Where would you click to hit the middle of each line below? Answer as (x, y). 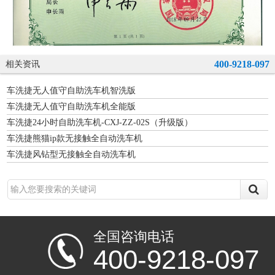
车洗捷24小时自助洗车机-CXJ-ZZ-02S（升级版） (100, 122)
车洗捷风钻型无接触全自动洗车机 (71, 154)
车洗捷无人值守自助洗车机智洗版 (71, 90)
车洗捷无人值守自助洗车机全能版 (71, 106)
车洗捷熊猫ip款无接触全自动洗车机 (75, 138)
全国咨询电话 (134, 237)
